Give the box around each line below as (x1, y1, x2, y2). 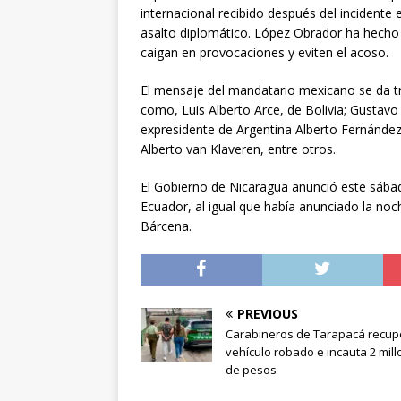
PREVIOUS (237, 305, 298, 323)
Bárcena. (141, 218, 192, 235)
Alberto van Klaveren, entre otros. (141, 141, 336, 158)
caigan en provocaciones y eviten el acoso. (141, 44, 388, 62)
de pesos (226, 362, 277, 379)
